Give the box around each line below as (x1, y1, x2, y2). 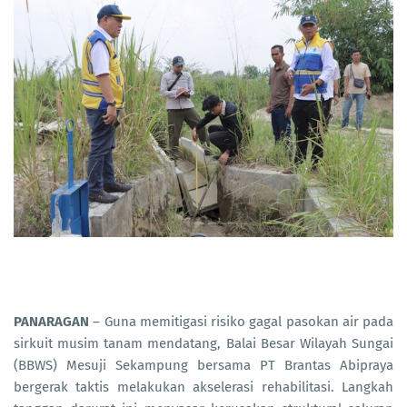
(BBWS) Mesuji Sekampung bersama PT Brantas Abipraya (14, 356, 393, 373)
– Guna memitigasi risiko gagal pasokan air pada (89, 313, 393, 330)
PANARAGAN (14, 313, 89, 330)
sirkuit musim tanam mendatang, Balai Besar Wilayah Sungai (14, 334, 393, 352)
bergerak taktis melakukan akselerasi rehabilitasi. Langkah (14, 378, 393, 395)
